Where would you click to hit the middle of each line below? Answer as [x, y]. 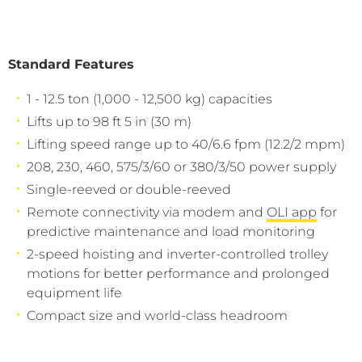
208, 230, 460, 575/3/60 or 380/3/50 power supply [181, 167]
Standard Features [71, 64]
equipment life [74, 293]
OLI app [292, 212]
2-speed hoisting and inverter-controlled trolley [177, 254]
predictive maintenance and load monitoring [171, 232]
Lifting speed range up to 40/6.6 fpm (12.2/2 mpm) [186, 144]
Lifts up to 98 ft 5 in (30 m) [109, 122]
